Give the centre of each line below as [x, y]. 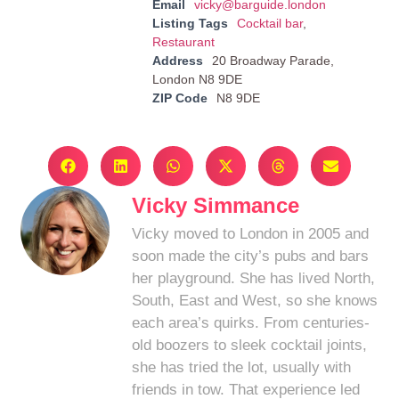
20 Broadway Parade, [273, 60]
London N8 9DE [197, 79]
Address [177, 60]
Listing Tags [190, 23]
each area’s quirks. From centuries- [251, 322]
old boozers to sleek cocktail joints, [250, 345]
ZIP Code [179, 98]
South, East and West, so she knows [255, 300]
